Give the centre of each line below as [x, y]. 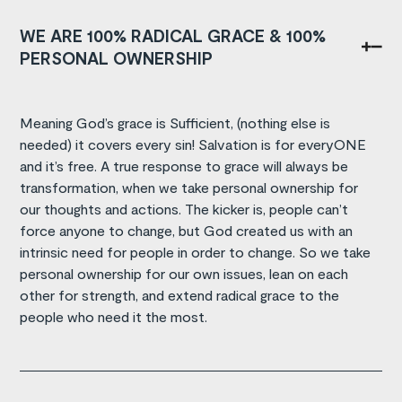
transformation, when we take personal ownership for [189, 187]
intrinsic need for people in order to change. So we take [196, 251]
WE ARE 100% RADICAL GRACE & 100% [173, 35]
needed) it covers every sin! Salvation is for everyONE [193, 144]
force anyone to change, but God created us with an [187, 230]
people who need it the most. [114, 316]
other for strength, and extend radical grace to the [180, 294]
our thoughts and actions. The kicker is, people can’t [184, 208]
